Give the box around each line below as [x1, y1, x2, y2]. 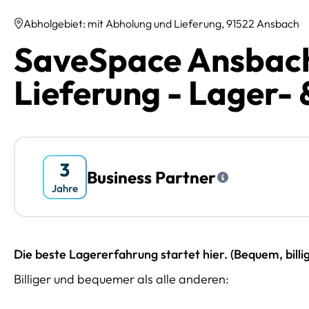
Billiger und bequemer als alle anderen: [14, 271, 229, 288]
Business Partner [87, 166, 216, 188]
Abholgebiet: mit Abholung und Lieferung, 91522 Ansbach [23, 17, 299, 31]
